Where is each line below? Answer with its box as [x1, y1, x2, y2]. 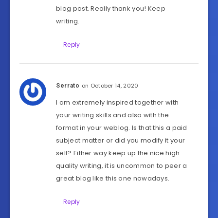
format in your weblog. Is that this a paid [56, 123, 187, 133]
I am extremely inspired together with [56, 98, 179, 108]
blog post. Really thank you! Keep [56, 4, 166, 14]
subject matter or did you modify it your [56, 136, 185, 145]
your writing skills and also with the [56, 110, 169, 120]
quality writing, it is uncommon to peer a [56, 161, 187, 171]
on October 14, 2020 [81, 82, 139, 90]
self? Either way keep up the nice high [56, 148, 180, 158]
